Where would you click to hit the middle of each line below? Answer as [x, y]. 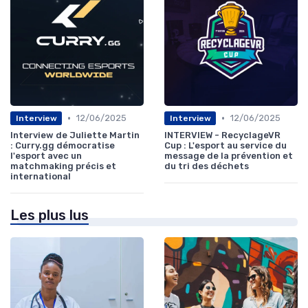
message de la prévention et [229, 156]
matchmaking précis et [63, 166]
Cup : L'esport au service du [225, 146]
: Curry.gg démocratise [63, 146]
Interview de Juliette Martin [75, 135]
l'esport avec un [46, 156]
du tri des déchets [207, 166]
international [41, 177]
